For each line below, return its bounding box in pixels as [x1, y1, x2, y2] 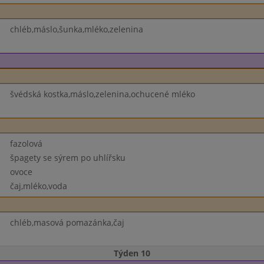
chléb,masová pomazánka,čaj [9, 217, 124, 228]
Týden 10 [114, 247, 150, 259]
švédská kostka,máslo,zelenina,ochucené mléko [9, 88, 195, 100]
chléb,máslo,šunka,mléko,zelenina [9, 24, 143, 35]
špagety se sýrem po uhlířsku [9, 152, 126, 163]
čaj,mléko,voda [9, 180, 67, 192]
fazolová [9, 138, 42, 149]
